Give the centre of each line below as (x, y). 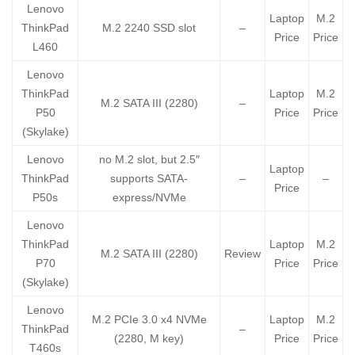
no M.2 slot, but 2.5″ (149, 160)
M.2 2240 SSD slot (149, 28)
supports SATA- (149, 179)
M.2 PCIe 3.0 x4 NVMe (149, 320)
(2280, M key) (149, 339)
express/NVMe (149, 198)
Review (242, 254)
